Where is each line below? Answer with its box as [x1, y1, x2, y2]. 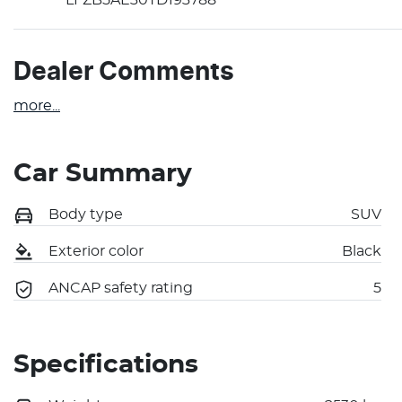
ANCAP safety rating [48, 281, 193, 296]
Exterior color [48, 243, 144, 258]
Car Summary [13, 161, 192, 187]
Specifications [13, 352, 198, 378]
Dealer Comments [13, 59, 234, 85]
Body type [48, 206, 123, 222]
